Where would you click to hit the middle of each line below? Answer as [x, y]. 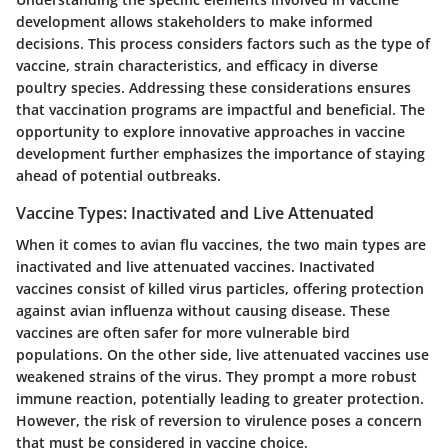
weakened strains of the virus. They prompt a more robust [216, 376]
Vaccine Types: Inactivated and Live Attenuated [195, 212]
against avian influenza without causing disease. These [203, 310]
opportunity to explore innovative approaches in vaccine [210, 131]
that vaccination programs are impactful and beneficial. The [220, 109]
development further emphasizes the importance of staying [220, 153]
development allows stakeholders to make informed [194, 21]
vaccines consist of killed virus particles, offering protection [220, 288]
